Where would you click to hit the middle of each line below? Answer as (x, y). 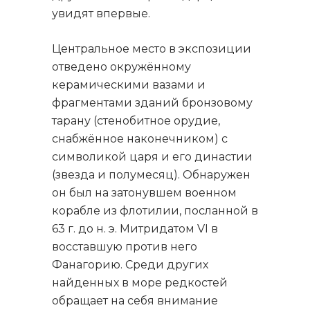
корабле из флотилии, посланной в (155, 211)
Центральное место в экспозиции (152, 49)
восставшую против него (125, 247)
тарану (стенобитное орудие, (136, 121)
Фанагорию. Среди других (130, 265)
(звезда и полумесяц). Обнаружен (151, 175)
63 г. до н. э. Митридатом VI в (135, 229)
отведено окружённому (121, 67)
